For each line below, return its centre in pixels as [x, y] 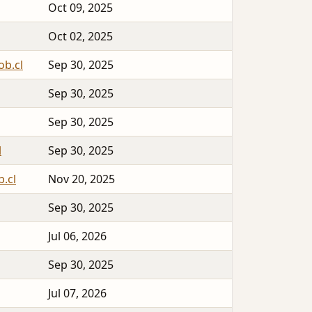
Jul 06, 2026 [77, 236]
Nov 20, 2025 [81, 179]
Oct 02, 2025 [80, 37]
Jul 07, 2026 [77, 294]
